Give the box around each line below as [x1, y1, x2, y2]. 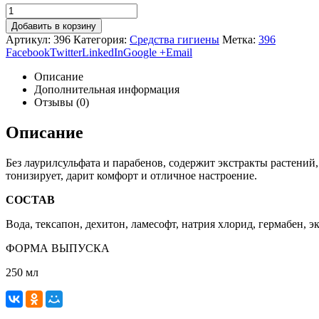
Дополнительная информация [34, 83, 179, 96]
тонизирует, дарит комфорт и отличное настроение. [6, 169, 257, 182]
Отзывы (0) [34, 96, 89, 109]
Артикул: [6, 33, 53, 46]
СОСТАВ [6, 194, 55, 206]
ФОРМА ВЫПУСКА [6, 242, 110, 255]
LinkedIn [82, 46, 123, 59]
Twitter [50, 46, 82, 59]
